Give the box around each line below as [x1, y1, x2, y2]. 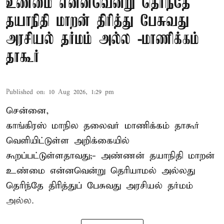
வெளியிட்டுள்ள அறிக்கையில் [6, 134, 129, 146]
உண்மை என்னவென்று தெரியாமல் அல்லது [6, 164, 195, 176]
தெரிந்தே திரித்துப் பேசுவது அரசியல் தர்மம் [6, 179, 193, 191]
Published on [6, 87, 43, 96]
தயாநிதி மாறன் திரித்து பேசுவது [6, 12, 189, 30]
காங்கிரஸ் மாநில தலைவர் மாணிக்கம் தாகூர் [6, 119, 199, 131]
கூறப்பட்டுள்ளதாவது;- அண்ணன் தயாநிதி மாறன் [6, 149, 214, 161]
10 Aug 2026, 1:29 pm [48, 87, 114, 96]
